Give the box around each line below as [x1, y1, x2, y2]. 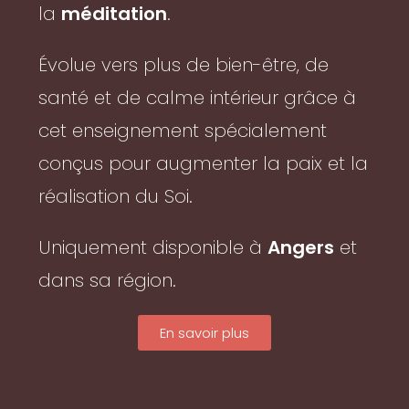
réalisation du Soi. [38, 183, 194, 209]
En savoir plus [160, 322, 249, 342]
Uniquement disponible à [38, 234, 268, 260]
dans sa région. [38, 267, 177, 293]
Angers [267, 234, 335, 260]
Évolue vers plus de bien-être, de [38, 51, 330, 78]
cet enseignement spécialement [38, 117, 328, 143]
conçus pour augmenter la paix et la [38, 150, 369, 176]
